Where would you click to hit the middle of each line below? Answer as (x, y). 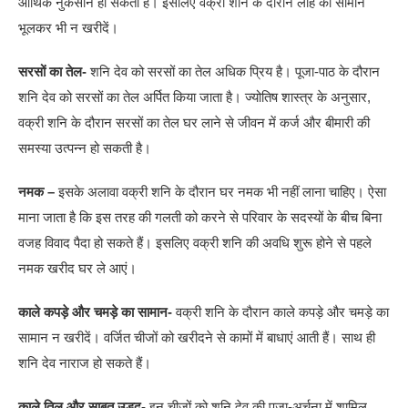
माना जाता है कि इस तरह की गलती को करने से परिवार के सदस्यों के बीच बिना (200, 217)
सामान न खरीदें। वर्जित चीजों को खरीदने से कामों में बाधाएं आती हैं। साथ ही (197, 337)
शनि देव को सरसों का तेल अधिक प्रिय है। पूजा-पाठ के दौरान (234, 71)
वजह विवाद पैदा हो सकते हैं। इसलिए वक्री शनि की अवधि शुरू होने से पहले (195, 242)
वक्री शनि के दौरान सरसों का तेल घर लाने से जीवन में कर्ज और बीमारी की (194, 122)
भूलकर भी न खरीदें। (69, 27)
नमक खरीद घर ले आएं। (78, 268)
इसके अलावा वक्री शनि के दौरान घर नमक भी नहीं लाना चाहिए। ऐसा (221, 191)
